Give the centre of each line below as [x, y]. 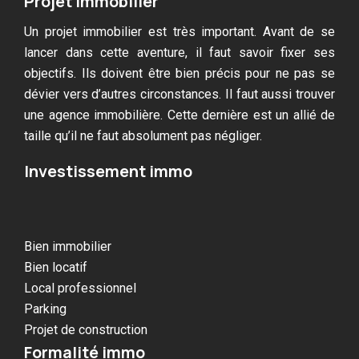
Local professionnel [80, 288]
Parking [45, 309]
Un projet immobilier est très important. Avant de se [179, 31]
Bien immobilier [68, 246]
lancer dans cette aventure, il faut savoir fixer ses [179, 52]
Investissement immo [108, 171]
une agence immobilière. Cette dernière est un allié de [179, 115]
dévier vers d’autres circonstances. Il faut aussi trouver [179, 94]
